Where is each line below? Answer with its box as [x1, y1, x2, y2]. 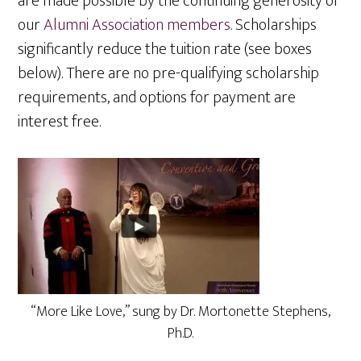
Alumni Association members [44, 11, 231, 39]
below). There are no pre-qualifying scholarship [18, 60, 320, 87]
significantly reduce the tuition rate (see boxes [18, 35, 313, 63]
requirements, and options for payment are [18, 84, 297, 111]
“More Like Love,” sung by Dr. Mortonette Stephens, [31, 300, 330, 324]
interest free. [18, 108, 102, 135]
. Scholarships [230, 11, 317, 39]
